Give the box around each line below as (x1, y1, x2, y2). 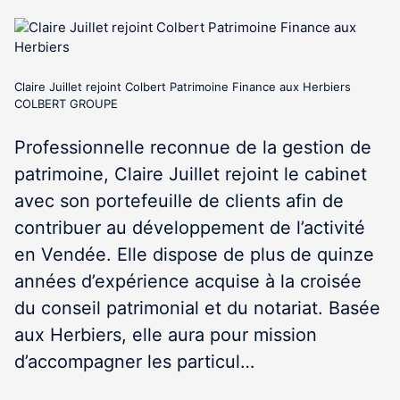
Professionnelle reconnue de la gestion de (14, 137, 371, 158)
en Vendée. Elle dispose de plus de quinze (14, 244, 374, 265)
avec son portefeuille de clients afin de (14, 190, 344, 212)
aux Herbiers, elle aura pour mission (14, 324, 317, 346)
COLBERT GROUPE (14, 96, 118, 111)
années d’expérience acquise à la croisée (14, 271, 362, 292)
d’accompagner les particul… (14, 351, 254, 372)
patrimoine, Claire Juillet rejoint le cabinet (14, 163, 367, 185)
